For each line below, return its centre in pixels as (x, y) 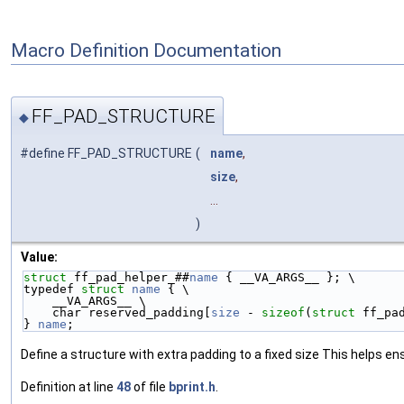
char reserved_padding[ (132, 312)
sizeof (283, 312)
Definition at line (69, 386)
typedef (52, 289)
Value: (39, 257)
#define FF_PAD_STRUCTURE (106, 153)
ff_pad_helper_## (132, 277)
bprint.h (192, 386)
